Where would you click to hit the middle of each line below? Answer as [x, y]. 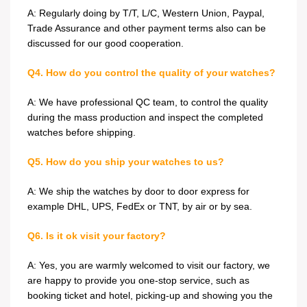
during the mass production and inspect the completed [145, 117]
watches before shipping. [82, 132]
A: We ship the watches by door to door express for [138, 191]
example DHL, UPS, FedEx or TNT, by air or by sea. [140, 206]
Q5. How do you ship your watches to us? [126, 162]
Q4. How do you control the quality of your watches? [151, 73]
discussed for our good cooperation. [106, 43]
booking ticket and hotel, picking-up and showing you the [150, 295]
